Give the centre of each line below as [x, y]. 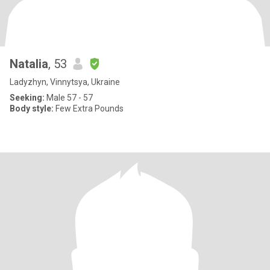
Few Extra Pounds [89, 108]
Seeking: [27, 98]
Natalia [29, 64]
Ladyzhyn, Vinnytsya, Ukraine [65, 82]
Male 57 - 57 [69, 98]
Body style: [32, 108]
